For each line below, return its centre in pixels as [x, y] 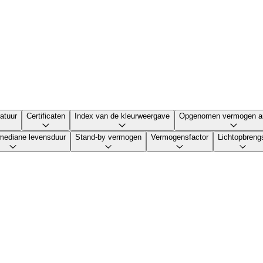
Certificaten [46, 116]
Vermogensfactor [180, 137]
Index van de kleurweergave [122, 116]
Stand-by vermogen [108, 137]
